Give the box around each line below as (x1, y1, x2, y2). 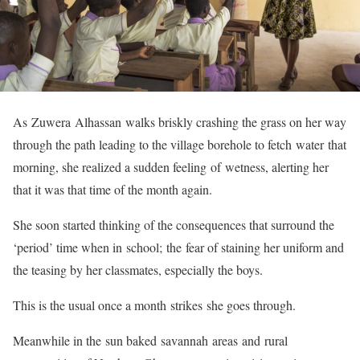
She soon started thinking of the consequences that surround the (13, 216, 334, 233)
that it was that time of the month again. (13, 181, 216, 198)
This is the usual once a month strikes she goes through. (13, 297, 300, 313)
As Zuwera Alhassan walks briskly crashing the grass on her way (13, 113, 346, 130)
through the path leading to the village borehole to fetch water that (13, 136, 346, 153)
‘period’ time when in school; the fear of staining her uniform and (13, 239, 344, 256)
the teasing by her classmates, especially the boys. (13, 261, 267, 278)
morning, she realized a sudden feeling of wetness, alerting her (13, 158, 329, 175)
